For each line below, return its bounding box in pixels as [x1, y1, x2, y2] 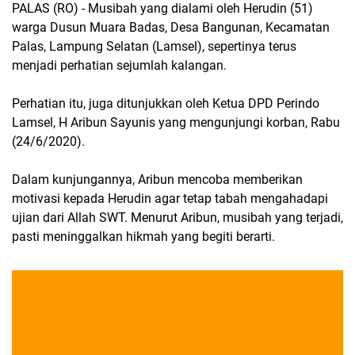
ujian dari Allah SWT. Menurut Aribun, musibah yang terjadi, [12, 210, 343, 225]
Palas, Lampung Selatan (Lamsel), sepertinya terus [12, 39, 296, 54]
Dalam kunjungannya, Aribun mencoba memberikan [12, 172, 303, 187]
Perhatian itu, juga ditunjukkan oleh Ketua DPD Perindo [12, 96, 319, 111]
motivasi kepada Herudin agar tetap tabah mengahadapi [12, 191, 328, 206]
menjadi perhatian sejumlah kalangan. [12, 58, 227, 73]
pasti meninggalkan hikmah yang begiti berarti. [12, 229, 275, 244]
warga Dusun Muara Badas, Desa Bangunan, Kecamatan [12, 20, 330, 35]
